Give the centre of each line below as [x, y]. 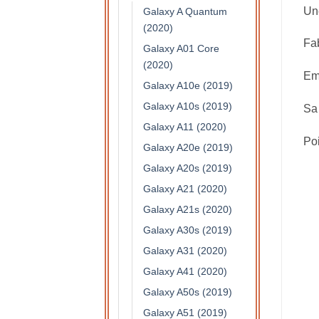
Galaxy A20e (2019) [188, 148]
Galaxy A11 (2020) [185, 127]
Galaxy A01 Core [181, 49]
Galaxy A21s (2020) [188, 210]
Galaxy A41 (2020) [185, 272]
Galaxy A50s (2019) [188, 292]
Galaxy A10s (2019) [188, 106]
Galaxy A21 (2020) [185, 189]
